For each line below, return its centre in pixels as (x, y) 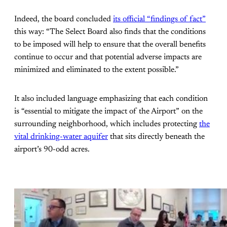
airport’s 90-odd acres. (52, 150)
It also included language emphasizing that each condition (111, 99)
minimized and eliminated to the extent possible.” (97, 70)
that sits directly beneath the (156, 137)
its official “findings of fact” (159, 20)
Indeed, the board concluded (64, 20)
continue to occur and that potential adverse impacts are (108, 58)
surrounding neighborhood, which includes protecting (107, 124)
